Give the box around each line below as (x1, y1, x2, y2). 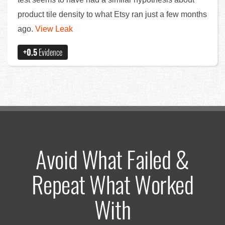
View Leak (35, 25, 73, 34)
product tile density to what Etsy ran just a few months (18, 10, 207, 19)
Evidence (37, 46, 62, 59)
